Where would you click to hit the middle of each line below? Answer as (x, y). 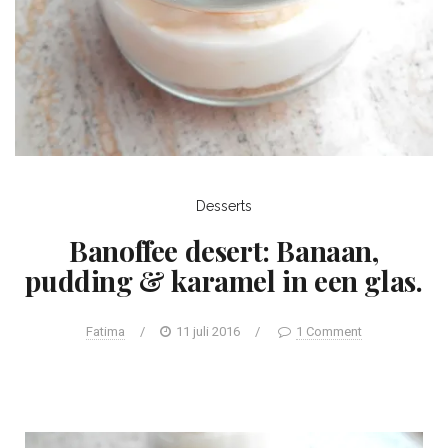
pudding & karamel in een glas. (224, 280)
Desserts (224, 205)
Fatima (105, 331)
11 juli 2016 (208, 331)
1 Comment (329, 331)
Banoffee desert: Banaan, (224, 250)
